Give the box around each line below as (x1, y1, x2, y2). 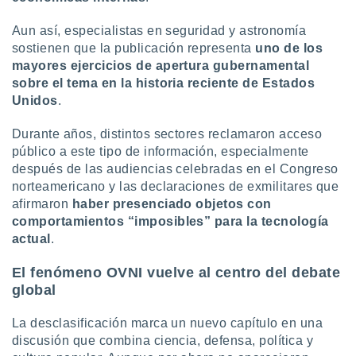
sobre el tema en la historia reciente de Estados (12, 76, 315, 90)
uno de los (255, 41, 323, 55)
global (12, 282, 56, 298)
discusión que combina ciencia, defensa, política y (12, 334, 314, 347)
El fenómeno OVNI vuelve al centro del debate (12, 265, 341, 281)
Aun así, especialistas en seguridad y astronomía (12, 24, 307, 37)
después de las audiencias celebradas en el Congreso (12, 162, 339, 176)
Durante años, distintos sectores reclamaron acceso (12, 127, 323, 141)
